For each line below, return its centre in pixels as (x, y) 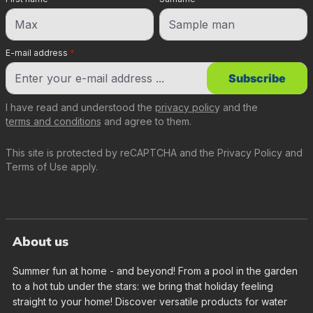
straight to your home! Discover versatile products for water (150, 301)
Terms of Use (37, 167)
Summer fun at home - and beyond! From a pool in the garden (155, 271)
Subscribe (257, 78)
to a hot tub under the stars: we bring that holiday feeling (143, 286)
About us (41, 241)
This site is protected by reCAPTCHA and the (111, 153)
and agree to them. (146, 121)
